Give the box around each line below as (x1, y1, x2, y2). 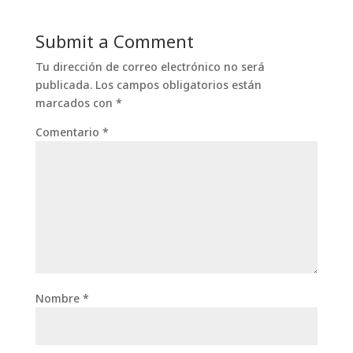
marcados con (35, 95, 116, 110)
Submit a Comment (35, 28, 194, 53)
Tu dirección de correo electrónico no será (35, 58, 265, 74)
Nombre (35, 290, 83, 306)
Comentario (35, 124, 102, 139)
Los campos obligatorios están (95, 76, 262, 92)
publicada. (35, 76, 92, 92)
